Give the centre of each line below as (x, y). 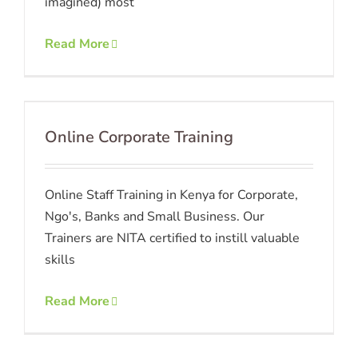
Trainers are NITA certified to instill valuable (172, 239)
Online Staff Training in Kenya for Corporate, (171, 195)
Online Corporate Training (139, 137)
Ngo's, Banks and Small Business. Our (155, 217)
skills (60, 260)
